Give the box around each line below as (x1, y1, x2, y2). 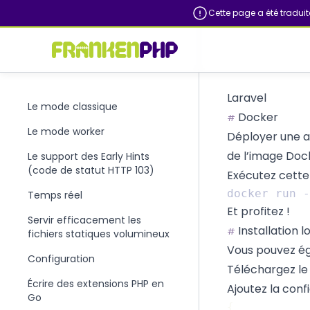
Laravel (227, 90, 266, 106)
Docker (235, 109, 278, 125)
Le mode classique (28, 100, 118, 113)
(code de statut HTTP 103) (28, 163, 154, 177)
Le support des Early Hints (28, 149, 149, 163)
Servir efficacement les (28, 213, 141, 227)
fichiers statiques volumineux (28, 227, 170, 241)
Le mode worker (28, 125, 104, 138)
